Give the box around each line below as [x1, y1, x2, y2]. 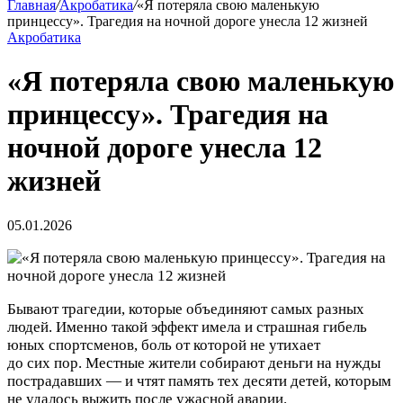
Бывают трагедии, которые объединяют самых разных [7, 300, 364, 318]
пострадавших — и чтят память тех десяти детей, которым [7, 372, 391, 390]
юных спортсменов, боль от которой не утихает [7, 336, 320, 354]
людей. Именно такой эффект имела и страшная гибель [7, 318, 367, 336]
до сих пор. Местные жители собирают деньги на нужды [7, 354, 381, 372]
